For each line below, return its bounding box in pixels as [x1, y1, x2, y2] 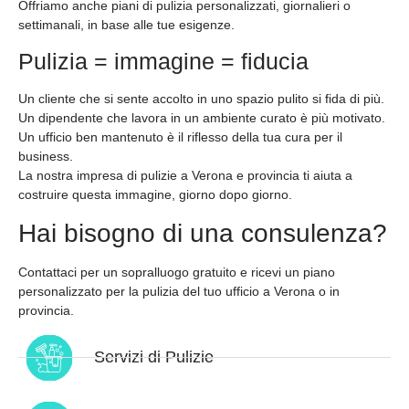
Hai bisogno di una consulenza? [18, 218, 387, 247]
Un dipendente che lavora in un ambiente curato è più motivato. [18, 110, 385, 126]
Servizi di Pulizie [93, 348, 214, 367]
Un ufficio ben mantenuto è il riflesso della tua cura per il [18, 130, 342, 145]
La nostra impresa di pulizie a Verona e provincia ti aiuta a [18, 168, 352, 184]
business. [18, 149, 73, 164]
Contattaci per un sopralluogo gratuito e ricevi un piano [18, 264, 335, 279]
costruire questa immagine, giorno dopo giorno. [18, 187, 292, 203]
